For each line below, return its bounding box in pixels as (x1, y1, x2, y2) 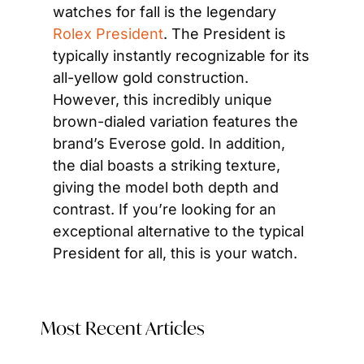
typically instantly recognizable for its (53, 47, 310, 64)
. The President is (163, 25, 286, 42)
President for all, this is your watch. (53, 245, 297, 262)
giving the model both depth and (53, 179, 279, 196)
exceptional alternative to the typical (53, 223, 304, 240)
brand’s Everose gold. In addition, (53, 135, 285, 152)
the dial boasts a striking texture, (53, 157, 280, 174)
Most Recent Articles (41, 316, 205, 340)
